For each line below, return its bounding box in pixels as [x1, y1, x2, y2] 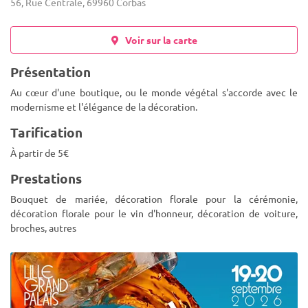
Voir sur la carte [118, 34, 197, 46]
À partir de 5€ [10, 146, 69, 159]
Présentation [10, 63, 91, 80]
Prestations [10, 170, 82, 187]
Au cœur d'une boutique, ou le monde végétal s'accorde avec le [10, 86, 298, 98]
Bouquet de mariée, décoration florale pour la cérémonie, [10, 192, 298, 205]
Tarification [10, 124, 82, 141]
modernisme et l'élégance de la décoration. [10, 100, 197, 113]
